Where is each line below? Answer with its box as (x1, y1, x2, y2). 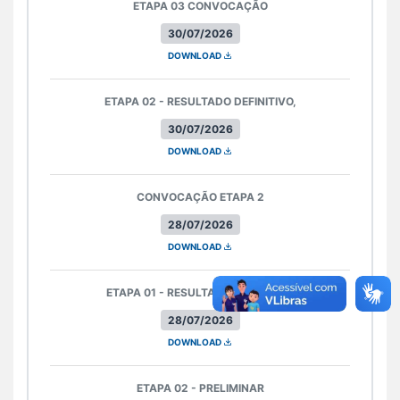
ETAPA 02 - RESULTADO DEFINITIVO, (104, 94, 296, 108)
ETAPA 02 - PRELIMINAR (136, 380, 264, 395)
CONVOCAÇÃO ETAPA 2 (136, 189, 264, 204)
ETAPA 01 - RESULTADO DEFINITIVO (106, 285, 294, 299)
